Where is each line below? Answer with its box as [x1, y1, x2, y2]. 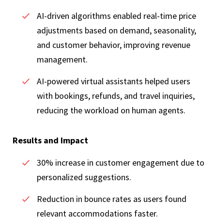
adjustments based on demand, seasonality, [37, 25, 196, 36]
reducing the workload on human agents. [37, 105, 187, 116]
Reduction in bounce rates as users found [37, 193, 186, 205]
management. [37, 54, 90, 65]
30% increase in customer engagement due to [37, 157, 204, 169]
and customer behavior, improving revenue [37, 39, 190, 51]
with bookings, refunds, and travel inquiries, [37, 90, 195, 102]
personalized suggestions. [37, 171, 133, 183]
